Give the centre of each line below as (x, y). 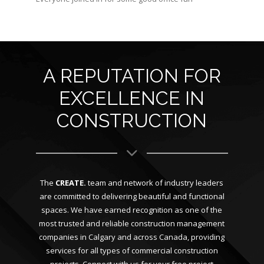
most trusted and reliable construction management (132, 223)
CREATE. (71, 183)
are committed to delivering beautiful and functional (132, 196)
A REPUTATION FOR (132, 76)
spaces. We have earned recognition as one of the (132, 210)
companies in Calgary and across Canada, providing (132, 237)
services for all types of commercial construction (132, 250)
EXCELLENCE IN (132, 98)
